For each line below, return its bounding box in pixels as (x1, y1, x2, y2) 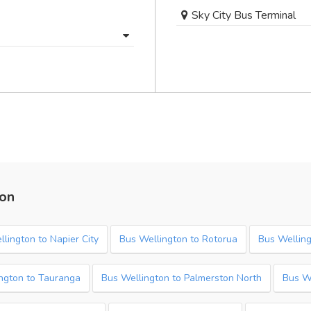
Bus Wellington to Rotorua (119, 233, 237, 246)
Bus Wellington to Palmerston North (101, 271, 262, 285)
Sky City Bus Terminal (192, 8, 296, 23)
